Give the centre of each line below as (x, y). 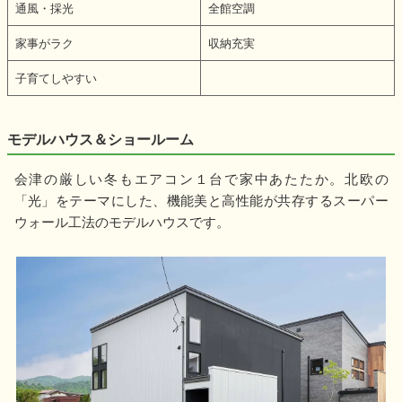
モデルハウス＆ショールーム (100, 139)
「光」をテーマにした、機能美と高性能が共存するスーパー (201, 200)
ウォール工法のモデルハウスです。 (122, 222)
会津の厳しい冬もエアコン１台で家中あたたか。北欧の (201, 179)
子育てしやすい (56, 78)
